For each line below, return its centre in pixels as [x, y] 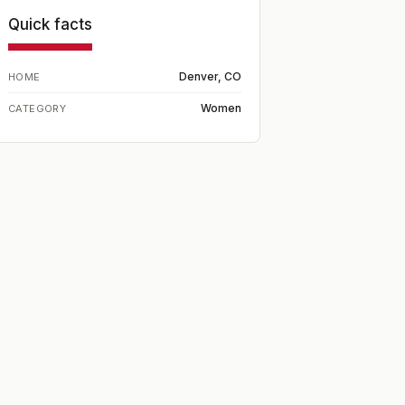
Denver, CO [210, 76]
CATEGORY [38, 108]
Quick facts [50, 24]
